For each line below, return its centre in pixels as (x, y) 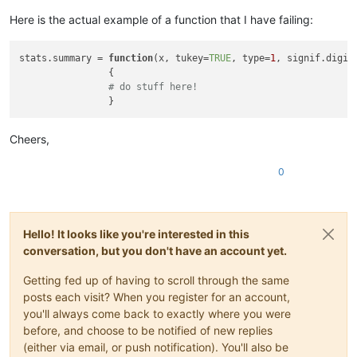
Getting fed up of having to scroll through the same (156, 280)
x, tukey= (184, 58)
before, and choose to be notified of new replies (148, 330)
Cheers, (29, 139)
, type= (251, 58)
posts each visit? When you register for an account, (157, 296)
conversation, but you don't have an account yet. (155, 250)
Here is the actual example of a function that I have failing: (161, 20)
